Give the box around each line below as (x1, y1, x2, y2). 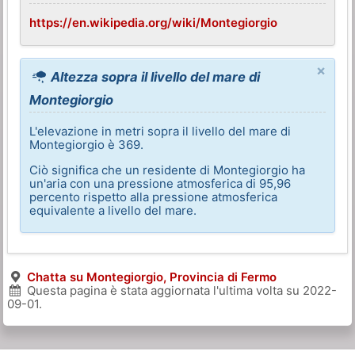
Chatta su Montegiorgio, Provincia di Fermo (26, 269, 277, 284)
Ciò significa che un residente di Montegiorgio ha (29, 162, 306, 177)
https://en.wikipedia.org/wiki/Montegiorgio (29, 15, 278, 31)
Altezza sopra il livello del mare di (48, 68, 261, 85)
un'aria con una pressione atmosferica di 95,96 (29, 175, 292, 191)
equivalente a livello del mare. (29, 202, 197, 218)
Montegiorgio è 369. (29, 136, 144, 152)
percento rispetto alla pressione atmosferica (29, 189, 278, 204)
